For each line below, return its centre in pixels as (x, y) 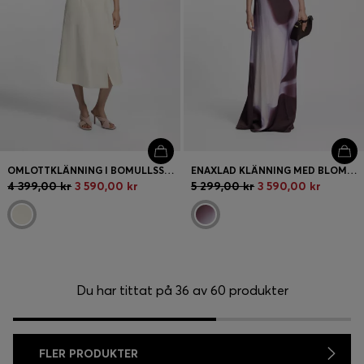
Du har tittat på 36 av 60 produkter (182, 290)
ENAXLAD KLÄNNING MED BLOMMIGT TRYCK (352, 170)
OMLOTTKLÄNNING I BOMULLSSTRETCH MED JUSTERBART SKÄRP (169, 170)
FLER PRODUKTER (89, 353)
